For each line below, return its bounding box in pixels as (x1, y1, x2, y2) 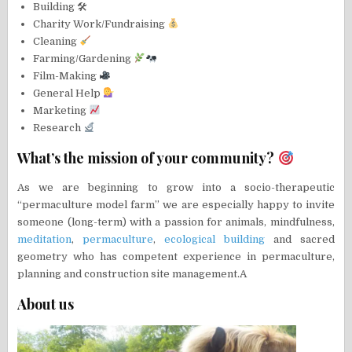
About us (17, 295, 75, 314)
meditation (17, 233, 72, 246)
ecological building (164, 233, 265, 246)
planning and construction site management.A (17, 268, 247, 280)
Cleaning (33, 35, 80, 47)
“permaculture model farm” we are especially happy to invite (17, 199, 335, 211)
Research (33, 121, 84, 134)
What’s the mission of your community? (17, 148, 278, 168)
